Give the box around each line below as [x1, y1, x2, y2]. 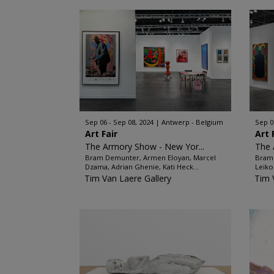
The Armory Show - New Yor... [84, 141, 204, 152]
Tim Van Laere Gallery [84, 172, 171, 184]
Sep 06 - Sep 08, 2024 [84, 117, 154, 127]
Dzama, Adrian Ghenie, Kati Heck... [84, 162, 199, 171]
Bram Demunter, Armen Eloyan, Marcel [84, 153, 216, 162]
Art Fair [84, 128, 117, 139]
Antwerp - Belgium [161, 117, 223, 127]
